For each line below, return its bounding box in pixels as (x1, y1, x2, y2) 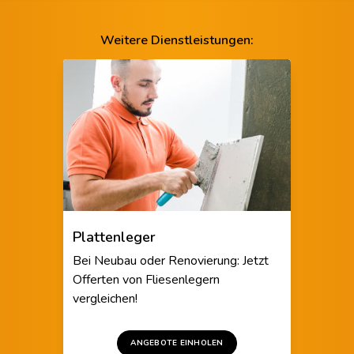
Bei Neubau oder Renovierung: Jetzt (73, 252, 269, 270)
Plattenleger (73, 228, 156, 247)
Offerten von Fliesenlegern (73, 271, 220, 289)
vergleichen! (73, 290, 137, 308)
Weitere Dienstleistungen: (100, 32, 254, 50)
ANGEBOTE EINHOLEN (130, 337, 224, 349)
